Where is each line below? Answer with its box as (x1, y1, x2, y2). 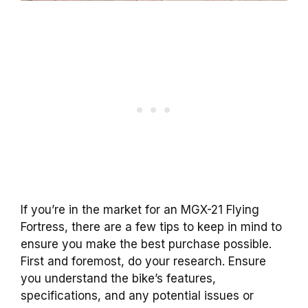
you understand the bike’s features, (21, 272, 216, 286)
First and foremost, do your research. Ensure (21, 254, 266, 269)
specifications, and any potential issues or (21, 289, 254, 303)
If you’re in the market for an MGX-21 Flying (21, 203, 259, 217)
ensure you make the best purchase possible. (21, 237, 272, 252)
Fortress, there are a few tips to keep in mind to (21, 220, 282, 234)
